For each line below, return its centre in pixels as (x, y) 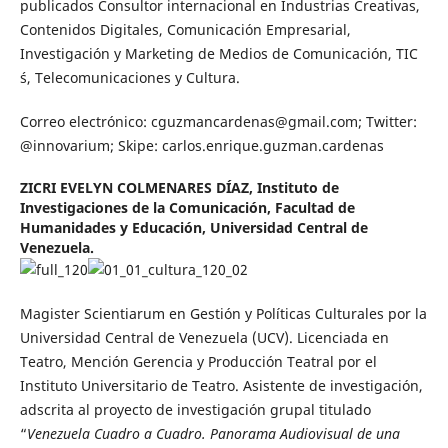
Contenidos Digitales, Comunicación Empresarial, (185, 30)
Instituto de (297, 188)
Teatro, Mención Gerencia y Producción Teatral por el (198, 362)
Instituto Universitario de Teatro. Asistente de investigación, (221, 386)
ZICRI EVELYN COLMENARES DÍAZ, (138, 188)
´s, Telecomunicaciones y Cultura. (129, 78)
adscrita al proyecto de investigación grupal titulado (195, 410)
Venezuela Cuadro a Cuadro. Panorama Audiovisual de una (213, 434)
